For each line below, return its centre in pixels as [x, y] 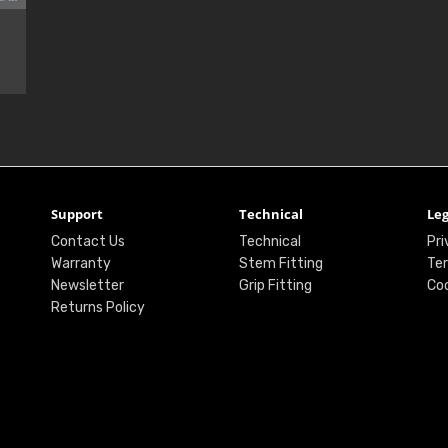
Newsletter [87, 285]
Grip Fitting [275, 285]
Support [76, 213]
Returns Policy [97, 307]
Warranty [80, 263]
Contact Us [87, 241]
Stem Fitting [280, 263]
